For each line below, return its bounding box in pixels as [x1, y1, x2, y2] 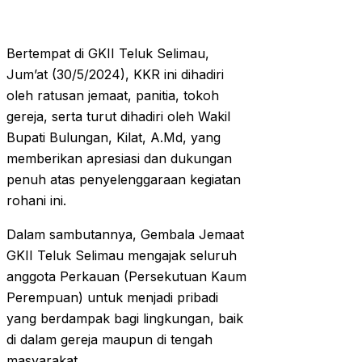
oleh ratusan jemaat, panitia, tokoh [6, 87, 219, 104]
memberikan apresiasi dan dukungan [6, 150, 232, 167]
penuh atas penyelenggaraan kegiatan [6, 171, 241, 188]
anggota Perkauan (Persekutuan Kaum [6, 268, 246, 285]
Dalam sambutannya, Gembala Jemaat [6, 226, 244, 243]
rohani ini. [6, 192, 66, 209]
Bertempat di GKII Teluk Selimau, [6, 45, 209, 62]
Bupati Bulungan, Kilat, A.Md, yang [6, 129, 221, 146]
